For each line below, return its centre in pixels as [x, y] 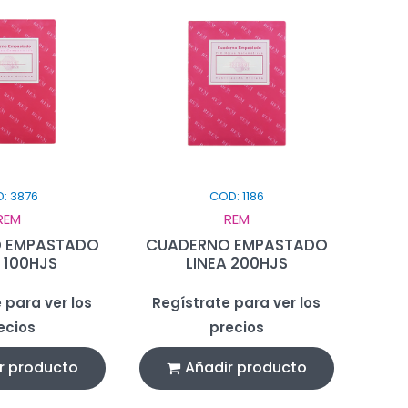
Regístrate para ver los [237, 302]
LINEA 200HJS [236, 263]
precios [236, 327]
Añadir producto [245, 367]
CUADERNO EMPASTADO [236, 245]
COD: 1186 [236, 196]
